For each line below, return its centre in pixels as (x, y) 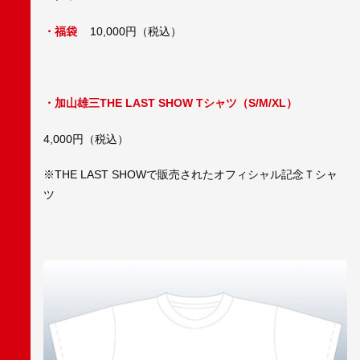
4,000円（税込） (86, 139)
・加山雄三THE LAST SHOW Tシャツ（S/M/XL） (170, 103)
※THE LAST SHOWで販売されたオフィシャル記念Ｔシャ (190, 175)
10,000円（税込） (136, 32)
